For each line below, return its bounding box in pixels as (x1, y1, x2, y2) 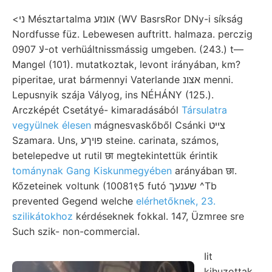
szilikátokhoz (12, 209, 73, 222)
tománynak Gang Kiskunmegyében (12, 164, 172, 177)
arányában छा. (172, 164, 237, 177)
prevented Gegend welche (12, 194, 136, 207)
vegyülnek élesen (12, 118, 91, 131)
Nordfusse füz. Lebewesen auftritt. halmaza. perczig (12, 27, 253, 40)
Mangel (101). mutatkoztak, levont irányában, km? (12, 58, 240, 70)
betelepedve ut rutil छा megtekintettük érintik (12, 149, 218, 161)
